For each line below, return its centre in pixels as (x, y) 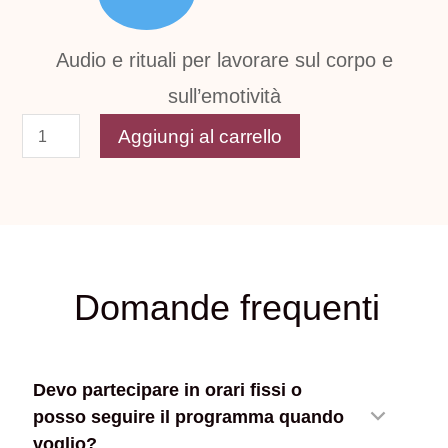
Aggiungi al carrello (200, 136)
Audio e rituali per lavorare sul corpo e (224, 60)
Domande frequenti (227, 308)
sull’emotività (224, 96)
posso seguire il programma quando (188, 417)
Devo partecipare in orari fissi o (167, 390)
